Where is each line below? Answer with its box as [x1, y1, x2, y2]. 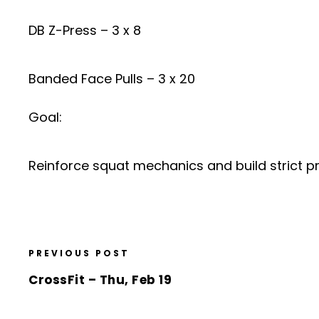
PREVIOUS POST [28, 246, 130, 259]
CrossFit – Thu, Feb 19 [28, 271, 172, 288]
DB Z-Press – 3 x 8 [28, 21, 141, 39]
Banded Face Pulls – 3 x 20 [28, 69, 195, 88]
